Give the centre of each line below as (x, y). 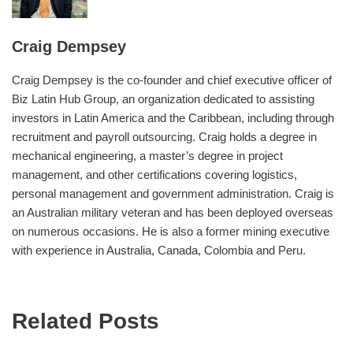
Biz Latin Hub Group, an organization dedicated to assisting (163, 98)
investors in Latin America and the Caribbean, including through (173, 117)
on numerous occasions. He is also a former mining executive (171, 231)
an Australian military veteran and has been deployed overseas (173, 212)
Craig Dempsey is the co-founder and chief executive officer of (172, 80)
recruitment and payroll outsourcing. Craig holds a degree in (164, 136)
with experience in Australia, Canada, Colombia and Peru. (159, 250)
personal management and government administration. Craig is (173, 193)
